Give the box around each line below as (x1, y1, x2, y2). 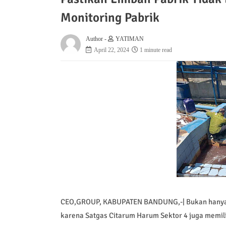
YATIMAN (115, 35, 144, 42)
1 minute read (139, 46, 172, 53)
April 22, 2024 (93, 46, 129, 53)
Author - (85, 35, 108, 42)
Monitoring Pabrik (60, 9, 159, 25)
